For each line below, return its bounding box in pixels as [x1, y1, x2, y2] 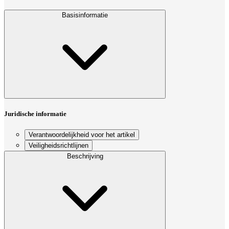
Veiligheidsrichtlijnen [29, 141, 88, 149]
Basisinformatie [62, 11, 108, 19]
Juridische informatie [4, 109, 66, 118]
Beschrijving [66, 152, 103, 160]
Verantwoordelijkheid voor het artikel [29, 130, 135, 139]
